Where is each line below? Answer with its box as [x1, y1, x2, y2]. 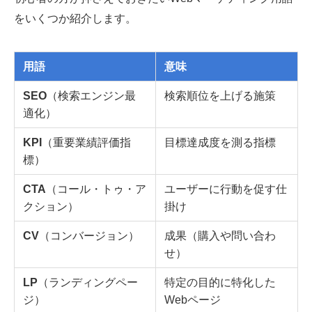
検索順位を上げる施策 [164, 88, 276, 102]
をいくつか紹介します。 [14, 12, 136, 25]
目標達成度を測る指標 [164, 135, 276, 148]
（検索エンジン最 [47, 88, 136, 102]
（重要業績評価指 [42, 135, 132, 148]
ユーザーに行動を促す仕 [164, 182, 288, 195]
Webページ [164, 292, 221, 306]
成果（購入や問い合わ [164, 228, 276, 242]
